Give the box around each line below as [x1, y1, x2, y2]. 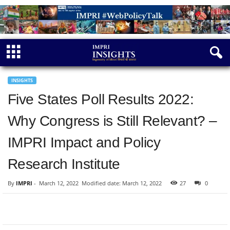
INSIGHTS [11, 77, 33, 84]
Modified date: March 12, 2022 [82, 179, 162, 187]
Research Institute [8, 156, 120, 172]
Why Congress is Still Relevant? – [8, 113, 217, 129]
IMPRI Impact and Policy [8, 135, 161, 150]
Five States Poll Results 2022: [8, 91, 194, 107]
